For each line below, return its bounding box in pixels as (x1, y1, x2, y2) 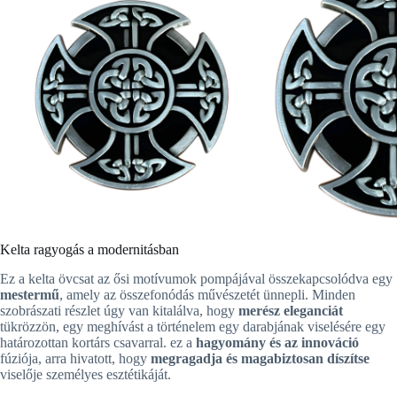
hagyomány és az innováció (196, 334, 359, 350)
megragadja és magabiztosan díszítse (151, 350, 370, 366)
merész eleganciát (238, 302, 343, 318)
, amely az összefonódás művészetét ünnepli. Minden (59, 286, 355, 302)
